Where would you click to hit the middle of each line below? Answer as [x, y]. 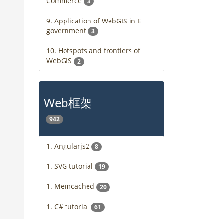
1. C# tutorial [68, 206]
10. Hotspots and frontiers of [93, 51]
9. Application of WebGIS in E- [95, 21]
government [67, 31]
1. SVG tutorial [70, 166]
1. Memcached [71, 186]
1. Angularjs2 [69, 146]
